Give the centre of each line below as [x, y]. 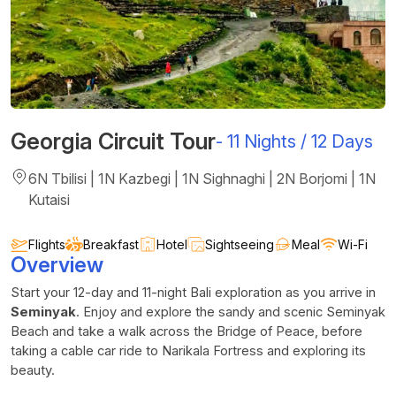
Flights [47, 244]
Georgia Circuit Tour [113, 141]
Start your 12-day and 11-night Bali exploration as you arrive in [193, 292]
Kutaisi [49, 199]
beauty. [33, 370]
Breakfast [111, 244]
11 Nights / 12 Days [300, 142]
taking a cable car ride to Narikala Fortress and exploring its [188, 350]
